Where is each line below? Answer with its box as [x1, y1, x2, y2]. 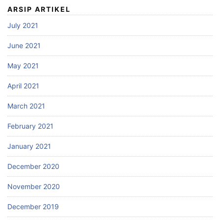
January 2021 [7, 142, 51, 151]
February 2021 [7, 122, 54, 131]
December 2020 [7, 162, 59, 171]
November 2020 [7, 182, 60, 191]
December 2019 [7, 202, 59, 211]
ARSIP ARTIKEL [7, 5, 71, 14]
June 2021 [7, 41, 41, 50]
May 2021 [7, 61, 39, 70]
